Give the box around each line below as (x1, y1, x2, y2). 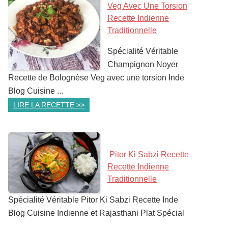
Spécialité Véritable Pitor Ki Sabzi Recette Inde (8, 195, 178, 204)
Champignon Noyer (107, 60, 178, 69)
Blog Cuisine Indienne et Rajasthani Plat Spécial (8, 209, 184, 217)
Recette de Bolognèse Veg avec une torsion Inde (8, 73, 184, 82)
